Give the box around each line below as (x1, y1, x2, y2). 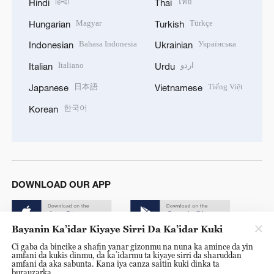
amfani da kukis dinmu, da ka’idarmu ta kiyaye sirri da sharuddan (11, 250, 242, 260)
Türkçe (190, 16, 213, 29)
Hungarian (28, 18, 70, 29)
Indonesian (28, 39, 73, 51)
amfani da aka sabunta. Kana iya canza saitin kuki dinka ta (11, 258, 220, 268)
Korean (28, 103, 58, 114)
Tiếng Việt (208, 80, 243, 93)
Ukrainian (155, 39, 193, 51)
